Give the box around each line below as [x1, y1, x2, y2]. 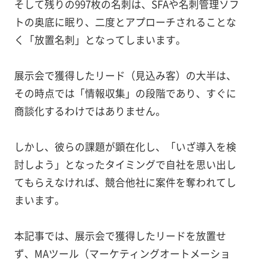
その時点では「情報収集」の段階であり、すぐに [14, 85, 236, 100]
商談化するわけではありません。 [14, 103, 166, 118]
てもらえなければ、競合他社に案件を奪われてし [14, 175, 236, 189]
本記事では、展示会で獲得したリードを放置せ [14, 228, 226, 243]
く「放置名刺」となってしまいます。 [14, 32, 186, 47]
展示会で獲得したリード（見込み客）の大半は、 [14, 68, 236, 83]
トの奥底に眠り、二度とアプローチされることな [14, 14, 236, 29]
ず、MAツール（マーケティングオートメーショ [14, 246, 230, 261]
